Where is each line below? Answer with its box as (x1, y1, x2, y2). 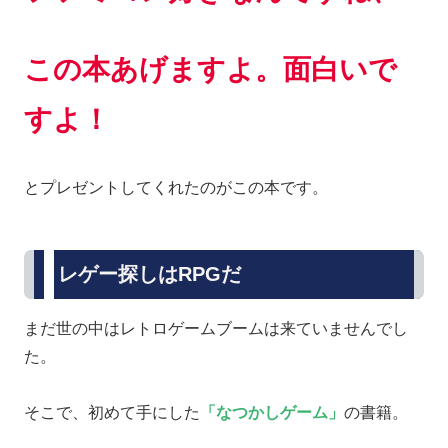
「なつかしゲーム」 (200, 404, 344, 422)
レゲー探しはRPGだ (58, 262, 241, 285)
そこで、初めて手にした (24, 404, 200, 422)
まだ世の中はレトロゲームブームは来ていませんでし (24, 319, 408, 337)
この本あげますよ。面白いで (24, 53, 397, 85)
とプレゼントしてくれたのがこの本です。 (24, 178, 328, 196)
